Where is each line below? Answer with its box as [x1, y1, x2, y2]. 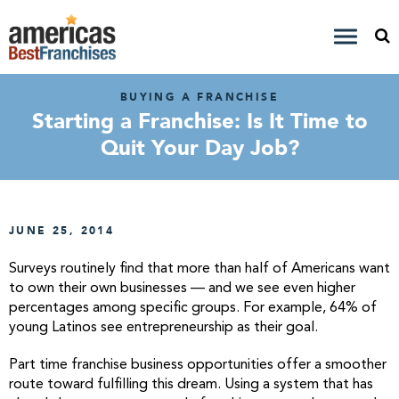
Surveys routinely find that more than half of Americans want [9, 262, 390, 276]
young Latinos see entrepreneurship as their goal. [9, 321, 318, 335]
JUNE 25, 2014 [9, 224, 115, 238]
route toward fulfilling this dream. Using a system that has [9, 378, 373, 392]
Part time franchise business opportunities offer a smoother [9, 358, 387, 372]
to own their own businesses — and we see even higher [9, 281, 355, 296]
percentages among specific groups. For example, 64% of [9, 301, 377, 315]
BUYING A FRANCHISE [119, 90, 280, 104]
